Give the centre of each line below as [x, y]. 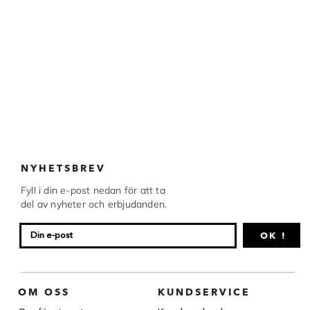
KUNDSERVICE [204, 292]
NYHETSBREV [63, 168]
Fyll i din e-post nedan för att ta [93, 190]
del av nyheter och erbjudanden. [94, 204]
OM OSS [44, 292]
